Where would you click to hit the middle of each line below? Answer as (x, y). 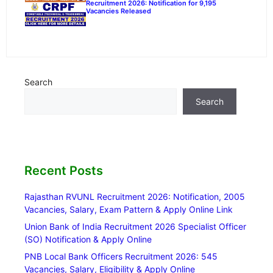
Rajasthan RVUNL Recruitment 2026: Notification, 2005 (135, 196)
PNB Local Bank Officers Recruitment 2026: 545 (121, 256)
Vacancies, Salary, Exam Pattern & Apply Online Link (129, 209)
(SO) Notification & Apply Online (88, 239)
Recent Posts (64, 170)
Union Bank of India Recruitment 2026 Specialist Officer (135, 226)
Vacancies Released (119, 11)
